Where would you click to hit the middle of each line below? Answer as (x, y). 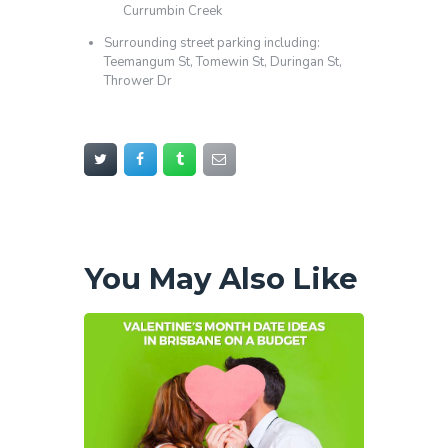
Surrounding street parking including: (211, 42)
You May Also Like (221, 279)
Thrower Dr (137, 80)
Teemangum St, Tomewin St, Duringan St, (222, 61)
